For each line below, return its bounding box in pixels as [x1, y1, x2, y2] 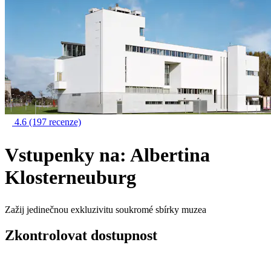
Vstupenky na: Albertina [5, 143, 210, 166]
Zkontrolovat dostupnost [5, 227, 157, 243]
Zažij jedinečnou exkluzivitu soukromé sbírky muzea [5, 204, 206, 215]
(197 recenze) [29, 117, 81, 127]
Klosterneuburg [5, 166, 136, 188]
